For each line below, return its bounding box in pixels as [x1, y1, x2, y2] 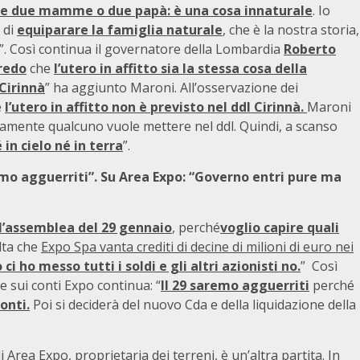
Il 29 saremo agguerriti [161, 276, 309, 294]
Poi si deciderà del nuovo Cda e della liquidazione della [30, 296, 356, 313]
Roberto [284, 40, 336, 58]
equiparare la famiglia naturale [17, 21, 223, 39]
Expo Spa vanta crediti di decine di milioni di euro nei [41, 238, 354, 256]
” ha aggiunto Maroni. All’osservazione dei [45, 79, 298, 96]
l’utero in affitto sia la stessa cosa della [54, 59, 307, 77]
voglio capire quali [220, 219, 339, 236]
